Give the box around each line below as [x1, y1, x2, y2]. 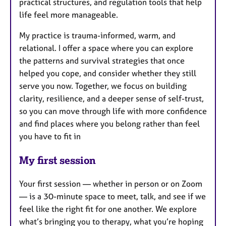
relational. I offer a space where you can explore [19, 42, 193, 53]
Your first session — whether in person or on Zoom [19, 178, 202, 189]
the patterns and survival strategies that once [19, 55, 185, 66]
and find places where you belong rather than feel [19, 118, 200, 129]
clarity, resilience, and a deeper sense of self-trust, [19, 93, 204, 103]
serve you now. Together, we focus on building [19, 80, 187, 91]
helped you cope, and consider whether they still [19, 68, 196, 78]
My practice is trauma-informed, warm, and [19, 30, 176, 40]
